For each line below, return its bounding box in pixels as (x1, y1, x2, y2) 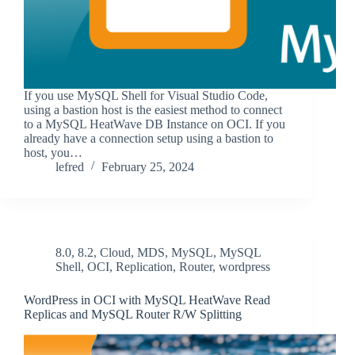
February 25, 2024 (101, 160, 194, 174)
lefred (55, 160, 84, 174)
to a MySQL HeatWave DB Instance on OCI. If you (24, 117, 285, 132)
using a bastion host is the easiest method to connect (24, 103, 282, 117)
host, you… (24, 146, 82, 160)
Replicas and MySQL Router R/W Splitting (24, 307, 242, 322)
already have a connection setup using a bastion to (24, 132, 273, 146)
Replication (116, 260, 173, 274)
